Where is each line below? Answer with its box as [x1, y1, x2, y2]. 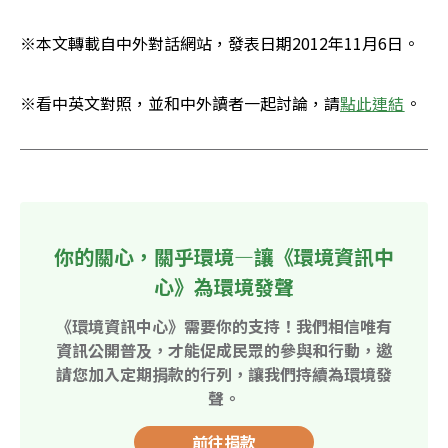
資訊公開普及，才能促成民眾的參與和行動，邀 [56, 338, 392, 363]
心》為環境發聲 [154, 272, 294, 302]
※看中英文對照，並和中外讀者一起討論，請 [20, 91, 340, 116]
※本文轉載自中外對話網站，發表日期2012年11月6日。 [20, 31, 419, 56]
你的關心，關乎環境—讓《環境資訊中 [54, 242, 394, 272]
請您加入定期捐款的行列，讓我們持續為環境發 [56, 362, 392, 387]
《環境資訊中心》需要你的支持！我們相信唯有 [56, 314, 392, 339]
